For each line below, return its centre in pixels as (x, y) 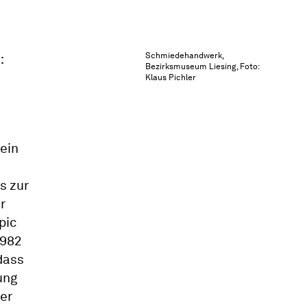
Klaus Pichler (171, 77)
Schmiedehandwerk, (184, 55)
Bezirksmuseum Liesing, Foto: (202, 66)
